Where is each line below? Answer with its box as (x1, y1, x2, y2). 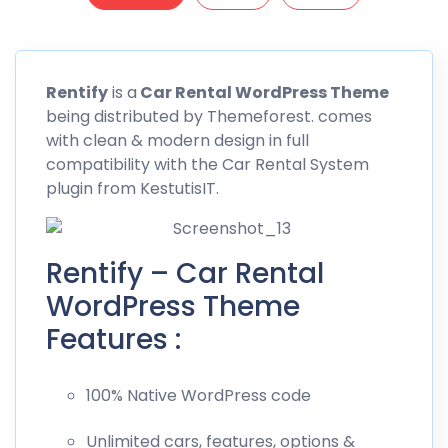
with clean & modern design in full (46, 129, 309, 153)
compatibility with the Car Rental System (46, 153, 369, 177)
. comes (311, 105, 372, 129)
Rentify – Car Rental (46, 254, 324, 294)
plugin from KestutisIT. (46, 177, 219, 201)
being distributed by (46, 105, 207, 129)
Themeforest (207, 105, 311, 129)
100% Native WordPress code (86, 384, 311, 408)
